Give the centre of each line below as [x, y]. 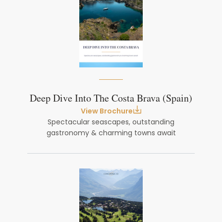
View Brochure [107, 111]
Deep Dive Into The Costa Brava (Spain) [111, 99]
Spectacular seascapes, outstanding [111, 122]
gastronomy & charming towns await [111, 133]
